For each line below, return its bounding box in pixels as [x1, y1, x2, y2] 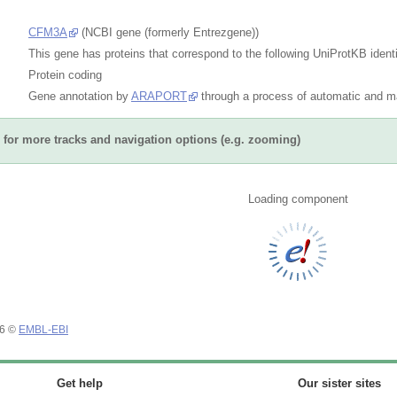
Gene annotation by [28, 89, 131, 103]
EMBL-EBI [19, 323, 68, 335]
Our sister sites [298, 377, 381, 390]
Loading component [247, 191, 348, 206]
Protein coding [28, 67, 102, 82]
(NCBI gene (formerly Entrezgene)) [78, 25, 259, 39]
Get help [57, 377, 103, 390]
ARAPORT [131, 89, 187, 103]
